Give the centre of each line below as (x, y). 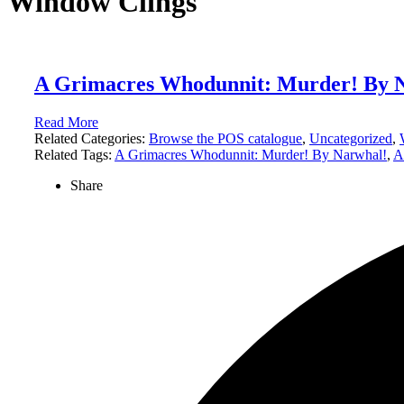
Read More (66, 123)
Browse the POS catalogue (225, 139)
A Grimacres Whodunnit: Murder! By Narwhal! (251, 155)
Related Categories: (92, 139)
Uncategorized (351, 139)
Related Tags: (74, 155)
